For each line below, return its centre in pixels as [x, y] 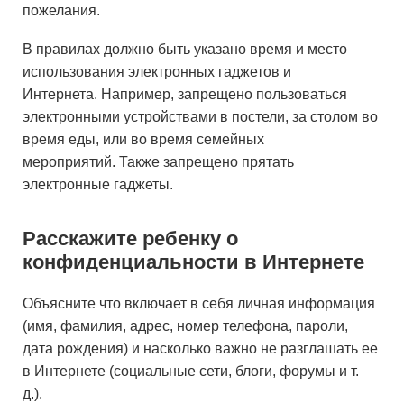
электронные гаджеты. [98, 184]
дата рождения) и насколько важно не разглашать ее [200, 349]
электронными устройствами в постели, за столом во [200, 117]
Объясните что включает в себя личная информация [199, 303]
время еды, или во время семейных [143, 139]
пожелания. [61, 10]
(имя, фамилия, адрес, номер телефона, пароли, [185, 326]
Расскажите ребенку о [130, 239]
